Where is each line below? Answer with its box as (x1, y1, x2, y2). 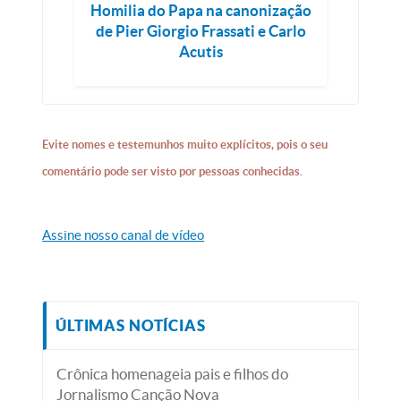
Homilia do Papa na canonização (90, 2, 311, 19)
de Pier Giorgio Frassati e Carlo (95, 22, 306, 39)
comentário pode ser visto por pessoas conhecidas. (42, 165, 303, 178)
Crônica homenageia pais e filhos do (56, 365, 289, 382)
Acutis (178, 43, 223, 60)
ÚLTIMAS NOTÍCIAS (55, 317, 206, 334)
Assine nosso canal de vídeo (42, 227, 205, 243)
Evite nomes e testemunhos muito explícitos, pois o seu (42, 138, 328, 151)
